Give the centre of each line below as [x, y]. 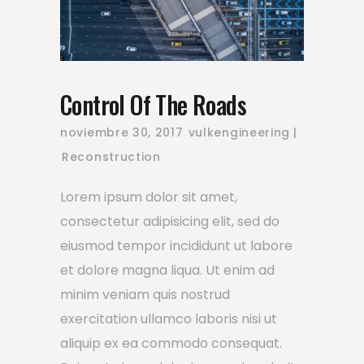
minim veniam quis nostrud [145, 295]
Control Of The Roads [153, 105]
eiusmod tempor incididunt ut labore [176, 246]
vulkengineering [239, 133]
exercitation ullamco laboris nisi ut [169, 319]
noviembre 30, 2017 [122, 133]
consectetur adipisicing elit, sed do [170, 222]
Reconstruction [111, 157]
